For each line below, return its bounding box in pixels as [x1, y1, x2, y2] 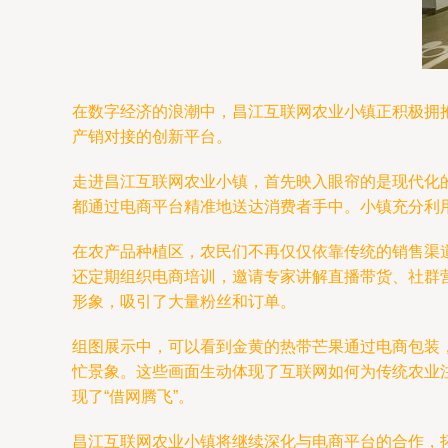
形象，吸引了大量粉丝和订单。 [72, 293, 296, 310]
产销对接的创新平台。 [72, 128, 232, 145]
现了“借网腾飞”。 [72, 388, 194, 405]
